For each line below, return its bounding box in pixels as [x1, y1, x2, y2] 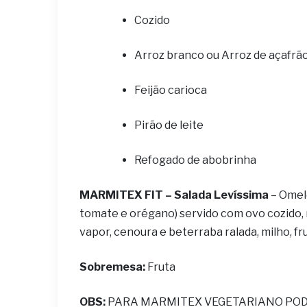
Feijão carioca [134, 84, 207, 97]
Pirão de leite [134, 119, 204, 132]
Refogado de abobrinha [134, 153, 256, 167]
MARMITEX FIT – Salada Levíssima [79, 188, 271, 201]
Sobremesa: [79, 260, 145, 273]
